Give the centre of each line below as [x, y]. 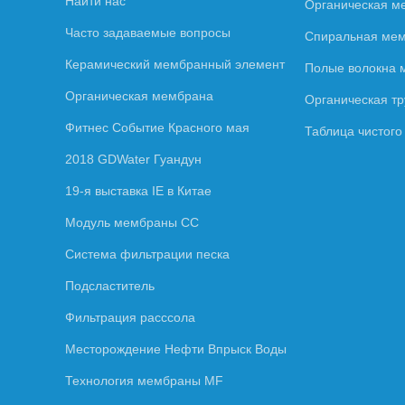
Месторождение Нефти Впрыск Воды [176, 348]
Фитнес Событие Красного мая [157, 127]
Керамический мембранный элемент [175, 64]
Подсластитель [110, 285]
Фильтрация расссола [130, 317]
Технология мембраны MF [144, 380]
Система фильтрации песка [147, 254]
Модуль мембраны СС [132, 222]
